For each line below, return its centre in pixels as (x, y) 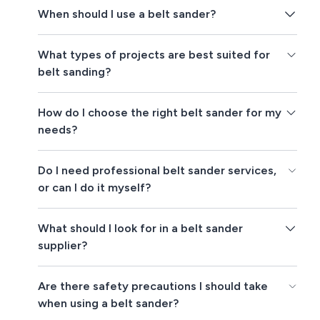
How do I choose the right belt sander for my (160, 113)
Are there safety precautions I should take (153, 286)
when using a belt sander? (109, 304)
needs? (58, 130)
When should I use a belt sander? (127, 14)
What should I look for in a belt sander (141, 229)
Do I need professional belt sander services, (157, 171)
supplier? (63, 246)
